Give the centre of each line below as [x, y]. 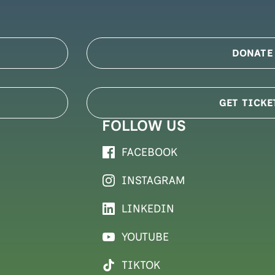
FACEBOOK [150, 152]
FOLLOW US [144, 125]
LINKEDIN [148, 208]
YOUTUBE [145, 237]
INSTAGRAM [154, 180]
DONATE [252, 53]
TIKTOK [141, 265]
